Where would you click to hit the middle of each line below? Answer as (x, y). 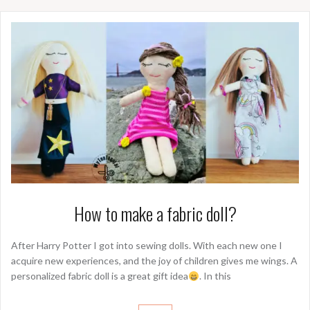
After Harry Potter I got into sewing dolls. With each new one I (147, 246)
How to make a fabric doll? (155, 214)
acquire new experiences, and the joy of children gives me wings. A (154, 261)
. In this (215, 276)
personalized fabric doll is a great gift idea (100, 276)
